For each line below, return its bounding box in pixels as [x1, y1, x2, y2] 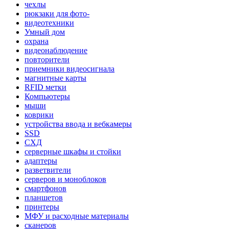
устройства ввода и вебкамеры [25, 120, 132, 129]
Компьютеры [25, 92, 70, 101]
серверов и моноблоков [25, 175, 106, 184]
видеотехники [25, 18, 74, 28]
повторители [25, 55, 70, 64]
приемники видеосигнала [25, 64, 114, 74]
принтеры [25, 202, 59, 212]
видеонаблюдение [25, 46, 87, 55]
